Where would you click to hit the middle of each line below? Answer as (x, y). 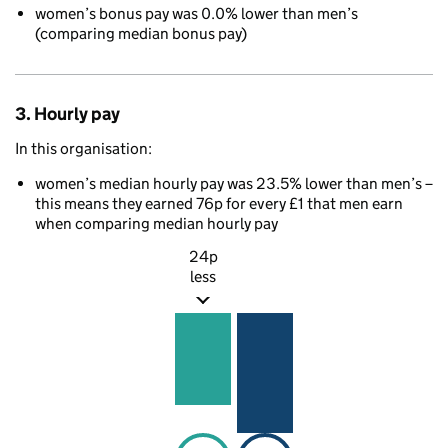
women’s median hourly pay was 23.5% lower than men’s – (234, 183)
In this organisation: (83, 148)
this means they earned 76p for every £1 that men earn (219, 203)
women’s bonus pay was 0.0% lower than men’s (196, 13)
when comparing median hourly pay (156, 223)
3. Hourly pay (67, 114)
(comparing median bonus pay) (141, 33)
